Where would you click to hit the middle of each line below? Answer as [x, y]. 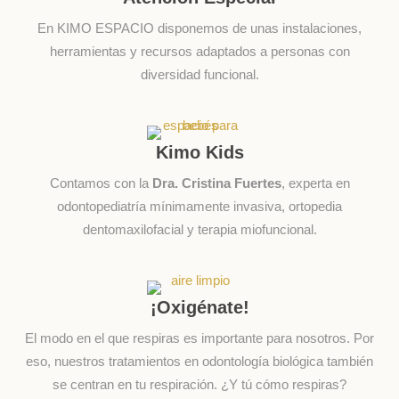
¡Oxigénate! [199, 307]
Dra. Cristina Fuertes [216, 183]
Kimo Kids [199, 153]
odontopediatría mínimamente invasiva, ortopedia [199, 207]
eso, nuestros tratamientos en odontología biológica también [199, 361]
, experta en [315, 183]
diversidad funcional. [199, 75]
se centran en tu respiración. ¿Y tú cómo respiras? [199, 384]
